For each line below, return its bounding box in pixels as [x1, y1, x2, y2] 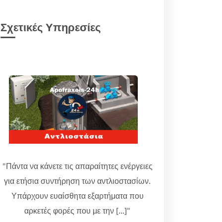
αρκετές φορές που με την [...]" [24, 205, 130, 216]
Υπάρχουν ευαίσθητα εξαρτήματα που [11, 190, 144, 201]
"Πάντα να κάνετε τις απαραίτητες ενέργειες [2, 161, 153, 171]
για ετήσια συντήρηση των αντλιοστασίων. [4, 175, 151, 186]
